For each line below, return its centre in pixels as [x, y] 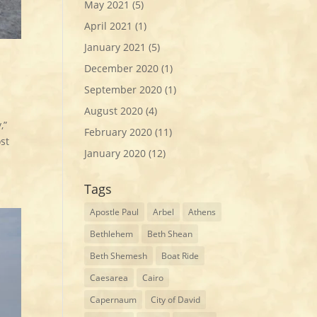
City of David [176, 299]
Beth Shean [170, 234]
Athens [202, 212]
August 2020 [114, 110]
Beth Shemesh [119, 255]
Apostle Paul [115, 212]
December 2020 [122, 68]
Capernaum [114, 299]
